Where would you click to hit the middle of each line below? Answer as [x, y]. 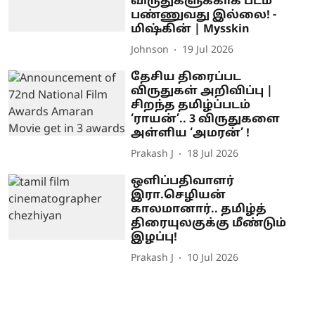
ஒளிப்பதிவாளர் [183, 181]
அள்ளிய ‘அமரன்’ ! [191, 133]
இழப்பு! [154, 237]
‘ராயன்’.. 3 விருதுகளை [206, 119]
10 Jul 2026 [213, 258]
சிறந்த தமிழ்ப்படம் [191, 105]
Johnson [150, 50]
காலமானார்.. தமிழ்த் [199, 209]
